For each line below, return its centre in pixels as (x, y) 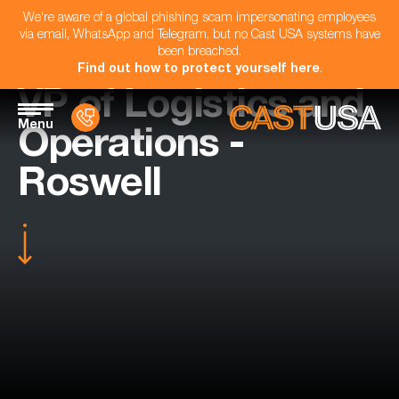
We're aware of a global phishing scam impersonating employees (199, 19)
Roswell (90, 187)
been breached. (199, 53)
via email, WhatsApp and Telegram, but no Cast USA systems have (199, 36)
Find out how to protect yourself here (198, 69)
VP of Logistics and (191, 108)
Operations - (130, 147)
